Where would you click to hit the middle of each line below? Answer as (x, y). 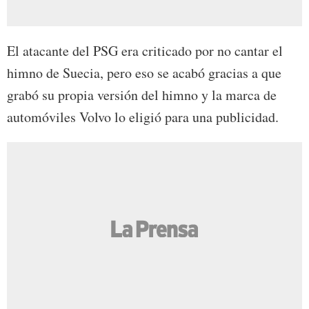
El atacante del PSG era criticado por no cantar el (145, 51)
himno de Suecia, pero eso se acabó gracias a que (144, 73)
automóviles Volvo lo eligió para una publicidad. (143, 117)
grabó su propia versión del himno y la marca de (142, 95)
